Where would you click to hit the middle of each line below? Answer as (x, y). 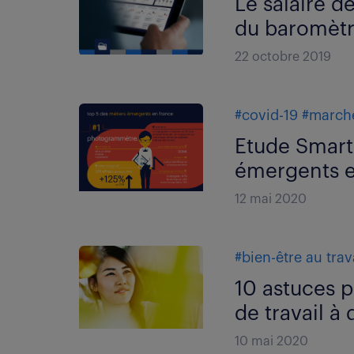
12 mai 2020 (271, 199)
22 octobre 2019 (283, 57)
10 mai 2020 (272, 341)
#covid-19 (267, 115)
